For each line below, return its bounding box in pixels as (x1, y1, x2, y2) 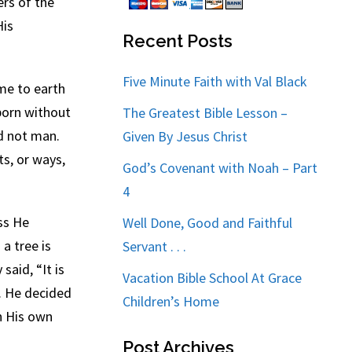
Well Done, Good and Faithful (123, 214, 293, 232)
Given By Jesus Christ (123, 127, 248, 145)
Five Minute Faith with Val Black (123, 72, 308, 90)
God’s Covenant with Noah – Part (123, 159, 318, 177)
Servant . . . (123, 237, 187, 255)
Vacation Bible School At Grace (123, 269, 302, 287)
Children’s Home (123, 292, 220, 310)
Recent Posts (123, 31, 233, 51)
